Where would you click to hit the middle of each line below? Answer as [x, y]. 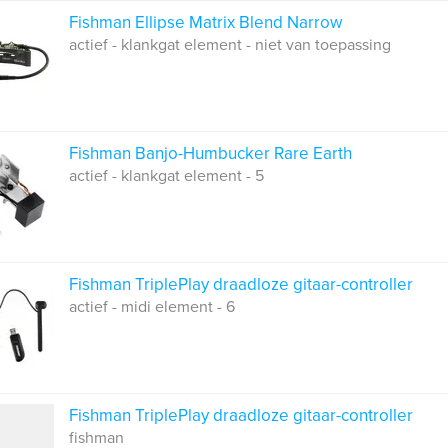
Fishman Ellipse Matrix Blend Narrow [205, 22]
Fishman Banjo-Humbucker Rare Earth [210, 153]
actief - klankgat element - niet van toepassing [230, 45]
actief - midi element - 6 [152, 307]
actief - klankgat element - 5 [166, 176]
